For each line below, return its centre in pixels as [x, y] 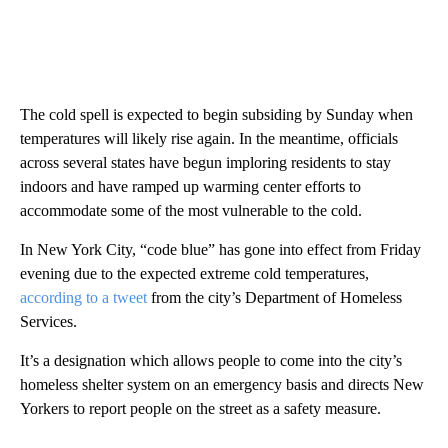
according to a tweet [85, 298]
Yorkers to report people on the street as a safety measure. [200, 409]
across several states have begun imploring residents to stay [205, 163]
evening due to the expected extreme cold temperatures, [194, 274]
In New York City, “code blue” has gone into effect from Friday [220, 250]
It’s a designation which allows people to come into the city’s [211, 361]
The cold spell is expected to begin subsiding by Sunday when [216, 115]
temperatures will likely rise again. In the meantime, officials [209, 139]
